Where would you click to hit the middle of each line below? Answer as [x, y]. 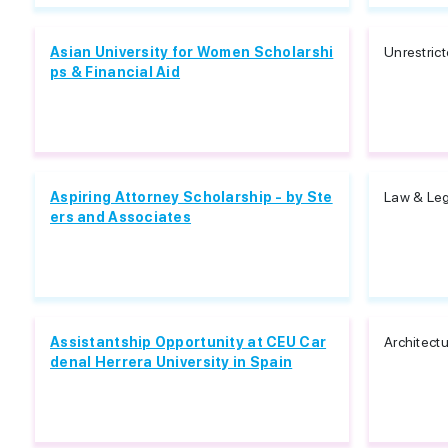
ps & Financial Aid [115, 72]
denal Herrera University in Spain [171, 362]
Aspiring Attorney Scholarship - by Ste [191, 197]
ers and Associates [121, 217]
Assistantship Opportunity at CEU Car [188, 342]
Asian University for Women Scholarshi [192, 52]
